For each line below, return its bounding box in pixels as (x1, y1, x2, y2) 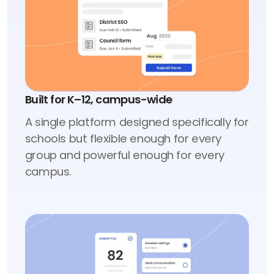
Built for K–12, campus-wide (24, 92, 172, 108)
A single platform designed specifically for (24, 114, 249, 130)
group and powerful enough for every (24, 147, 224, 163)
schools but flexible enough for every (24, 131, 221, 147)
